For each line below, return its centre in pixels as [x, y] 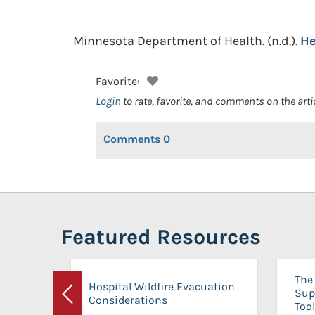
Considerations [128, 300]
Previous [89, 302]
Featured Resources [161, 237]
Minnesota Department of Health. [169, 41]
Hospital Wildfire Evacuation [162, 286]
